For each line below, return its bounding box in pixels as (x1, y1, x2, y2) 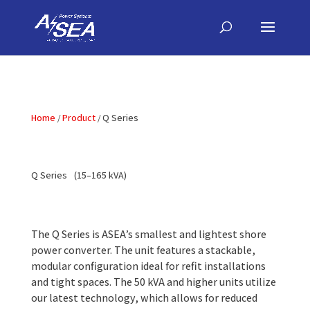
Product (62, 111, 95, 124)
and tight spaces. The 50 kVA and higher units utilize (30, 275, 276, 289)
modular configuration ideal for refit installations (30, 259, 266, 273)
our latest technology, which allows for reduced (30, 291, 257, 305)
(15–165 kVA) (73, 169, 127, 181)
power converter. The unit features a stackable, (30, 243, 255, 257)
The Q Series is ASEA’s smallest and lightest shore (30, 227, 266, 241)
